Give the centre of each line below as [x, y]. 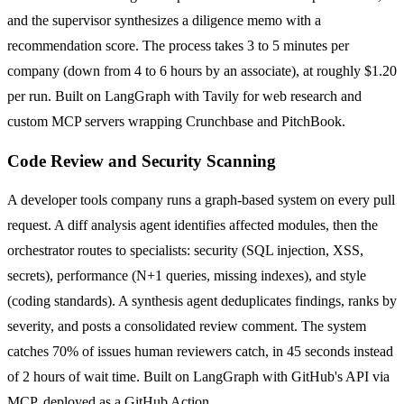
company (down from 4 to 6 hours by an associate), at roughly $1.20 [202, 71]
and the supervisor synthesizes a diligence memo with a [164, 21]
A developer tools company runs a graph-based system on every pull [201, 200]
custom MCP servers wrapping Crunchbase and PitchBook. [176, 122]
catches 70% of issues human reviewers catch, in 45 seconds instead [200, 352]
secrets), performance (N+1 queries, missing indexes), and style [187, 276]
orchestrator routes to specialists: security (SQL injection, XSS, [185, 251]
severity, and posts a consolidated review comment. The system [187, 326]
